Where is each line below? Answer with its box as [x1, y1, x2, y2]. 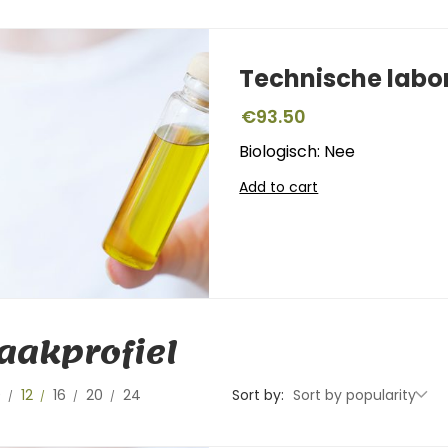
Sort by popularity [293, 384, 416, 405]
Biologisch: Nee [239, 139, 356, 163]
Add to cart [239, 176, 319, 197]
